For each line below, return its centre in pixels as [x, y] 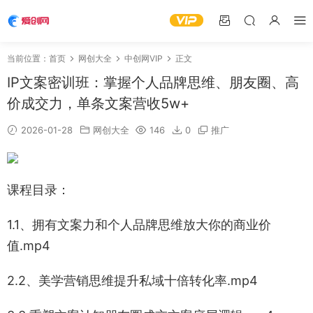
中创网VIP [144, 58]
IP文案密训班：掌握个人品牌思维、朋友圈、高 [153, 82]
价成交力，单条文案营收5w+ [98, 103]
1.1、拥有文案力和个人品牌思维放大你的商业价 [139, 225]
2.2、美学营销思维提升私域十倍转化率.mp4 [132, 281]
